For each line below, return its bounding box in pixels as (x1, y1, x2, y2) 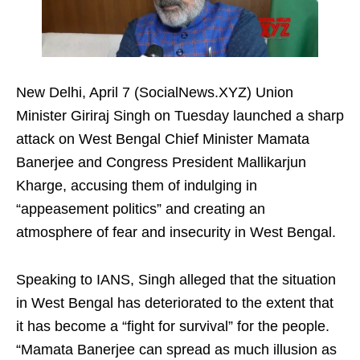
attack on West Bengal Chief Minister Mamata (16, 131, 309, 148)
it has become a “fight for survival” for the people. (16, 318, 329, 335)
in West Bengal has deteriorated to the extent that (16, 295, 333, 312)
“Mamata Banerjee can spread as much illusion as (16, 342, 337, 358)
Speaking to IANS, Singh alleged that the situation (16, 272, 336, 288)
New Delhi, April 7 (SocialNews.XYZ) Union (16, 84, 293, 101)
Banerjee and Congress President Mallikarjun (16, 154, 306, 171)
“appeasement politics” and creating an (16, 201, 265, 218)
